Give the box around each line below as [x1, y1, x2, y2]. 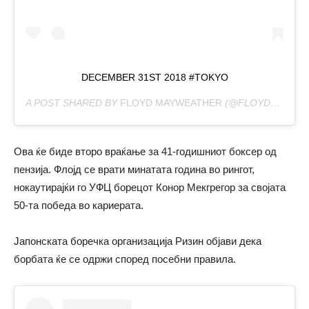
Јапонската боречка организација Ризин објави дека [14, 235, 261, 248]
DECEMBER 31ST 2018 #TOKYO [81, 72, 228, 83]
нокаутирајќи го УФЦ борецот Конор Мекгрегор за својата [14, 181, 286, 194]
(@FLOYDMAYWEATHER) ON [222, 97, 270, 109]
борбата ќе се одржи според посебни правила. [14, 253, 236, 266]
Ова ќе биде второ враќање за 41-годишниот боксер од [14, 146, 277, 158]
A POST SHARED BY [26, 97, 120, 109]
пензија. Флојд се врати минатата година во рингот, [14, 163, 255, 176]
